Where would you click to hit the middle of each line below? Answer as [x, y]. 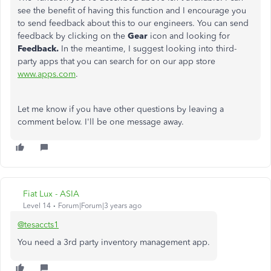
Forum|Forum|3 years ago [100, 206]
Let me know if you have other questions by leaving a [121, 109]
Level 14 [37, 206]
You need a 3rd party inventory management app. [114, 242]
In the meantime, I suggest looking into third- [149, 49]
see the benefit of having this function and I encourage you [132, 11]
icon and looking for [189, 36]
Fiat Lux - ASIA [51, 194]
